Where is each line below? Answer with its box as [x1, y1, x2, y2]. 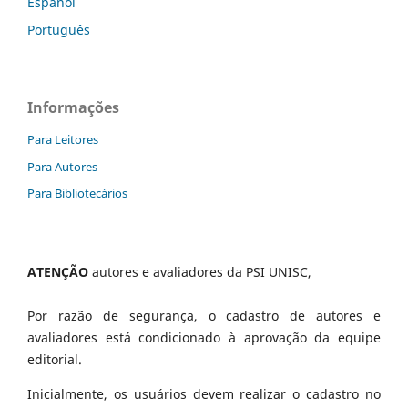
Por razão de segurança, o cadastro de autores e [27, 307, 381, 325]
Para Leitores [27, 130, 98, 148]
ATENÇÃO [27, 263, 88, 281]
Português [27, 20, 90, 38]
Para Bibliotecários [27, 185, 127, 202]
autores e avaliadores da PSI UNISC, [88, 263, 311, 281]
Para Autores [27, 158, 97, 175]
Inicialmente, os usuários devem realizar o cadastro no [27, 385, 381, 403]
